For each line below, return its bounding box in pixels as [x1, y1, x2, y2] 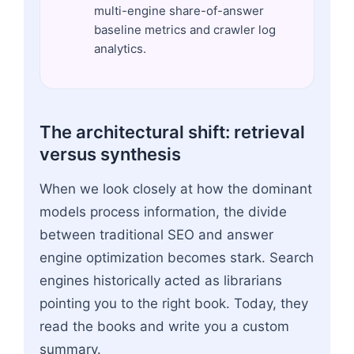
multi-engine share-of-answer [94, 2, 264, 18]
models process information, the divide [40, 203, 287, 220]
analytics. [94, 40, 146, 56]
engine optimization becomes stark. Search [40, 249, 314, 265]
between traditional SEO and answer [40, 226, 273, 243]
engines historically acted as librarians [40, 272, 282, 288]
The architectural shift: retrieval [40, 121, 305, 142]
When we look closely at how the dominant [40, 180, 312, 197]
